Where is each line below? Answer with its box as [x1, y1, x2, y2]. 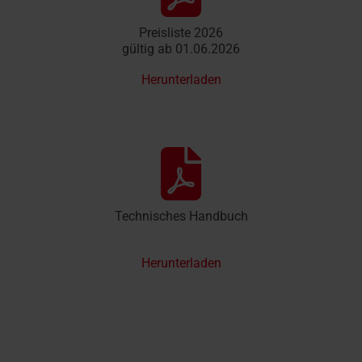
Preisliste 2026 [139, 24, 223, 40]
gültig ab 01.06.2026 [122, 40, 240, 57]
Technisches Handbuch [114, 208, 248, 225]
